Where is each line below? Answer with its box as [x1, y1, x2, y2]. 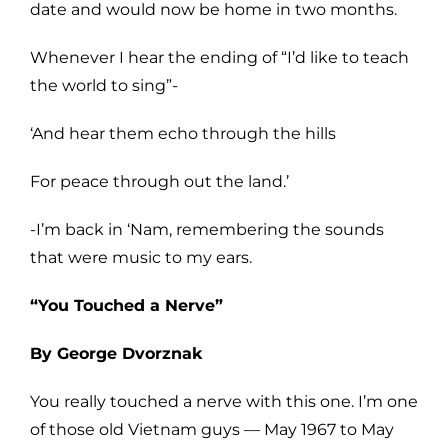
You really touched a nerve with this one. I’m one [30, 391, 418, 411]
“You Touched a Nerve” [30, 295, 223, 315]
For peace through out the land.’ [30, 171, 289, 191]
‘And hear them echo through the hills [30, 123, 336, 143]
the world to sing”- [30, 75, 178, 95]
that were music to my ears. [30, 247, 252, 267]
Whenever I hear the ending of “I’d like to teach [30, 47, 409, 67]
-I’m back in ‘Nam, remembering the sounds [30, 219, 384, 239]
